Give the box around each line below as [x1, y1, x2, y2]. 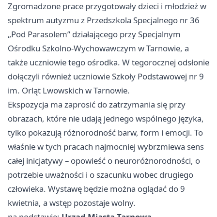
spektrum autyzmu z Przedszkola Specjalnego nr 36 [8, 15, 200, 26]
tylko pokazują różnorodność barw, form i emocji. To [8, 127, 203, 138]
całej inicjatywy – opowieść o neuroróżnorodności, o [8, 155, 200, 166]
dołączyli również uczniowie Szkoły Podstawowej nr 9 [8, 71, 204, 82]
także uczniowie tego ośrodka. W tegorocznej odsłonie [8, 57, 209, 68]
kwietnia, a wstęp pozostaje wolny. [8, 197, 136, 208]
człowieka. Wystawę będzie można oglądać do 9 [8, 183, 185, 194]
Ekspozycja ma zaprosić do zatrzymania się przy [8, 99, 186, 110]
